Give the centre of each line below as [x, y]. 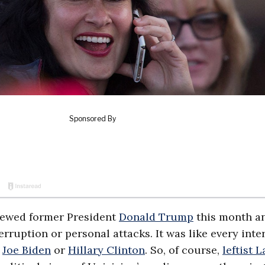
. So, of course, [184, 250]
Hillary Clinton [106, 250]
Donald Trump [156, 217]
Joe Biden [27, 250]
